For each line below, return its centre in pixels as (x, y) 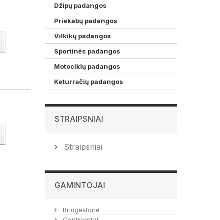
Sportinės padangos (87, 51)
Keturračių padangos (89, 82)
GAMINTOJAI (80, 185)
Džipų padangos (80, 5)
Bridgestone (80, 210)
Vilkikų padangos (82, 36)
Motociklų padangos (87, 66)
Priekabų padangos (86, 21)
